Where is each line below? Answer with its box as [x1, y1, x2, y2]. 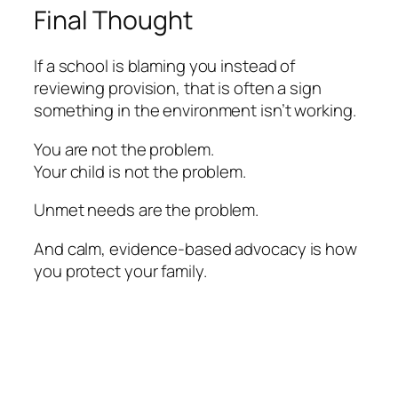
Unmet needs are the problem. [34, 198, 259, 222]
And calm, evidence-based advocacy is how [34, 236, 357, 260]
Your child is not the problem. [34, 159, 246, 183]
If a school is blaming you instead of [34, 54, 296, 78]
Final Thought [34, 2, 193, 37]
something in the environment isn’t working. [34, 99, 356, 123]
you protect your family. [34, 259, 207, 283]
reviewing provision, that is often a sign [34, 76, 322, 100]
